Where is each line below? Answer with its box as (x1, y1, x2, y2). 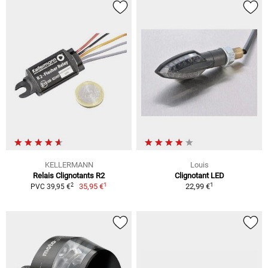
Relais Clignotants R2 (33, 171, 105, 181)
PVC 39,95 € (30, 182, 71, 191)
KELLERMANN (44, 160, 93, 170)
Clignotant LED (174, 171, 224, 181)
